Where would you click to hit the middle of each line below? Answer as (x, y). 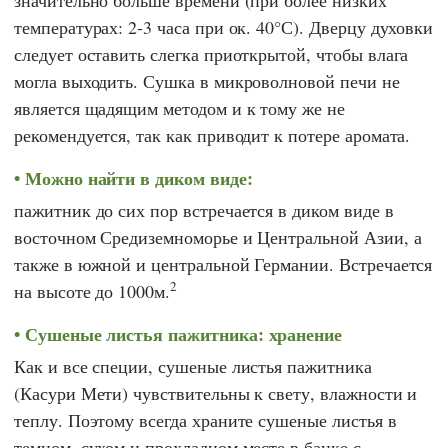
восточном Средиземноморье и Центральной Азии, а (218, 236)
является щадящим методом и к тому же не (179, 107)
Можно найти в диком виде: (138, 177)
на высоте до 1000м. (92, 290)
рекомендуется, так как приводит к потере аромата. (212, 134)
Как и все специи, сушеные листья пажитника (193, 366)
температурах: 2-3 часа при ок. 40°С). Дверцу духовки (224, 26)
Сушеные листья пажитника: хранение (183, 333)
